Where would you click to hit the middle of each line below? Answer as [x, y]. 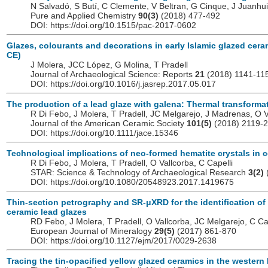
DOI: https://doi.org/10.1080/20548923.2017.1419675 [132, 182]
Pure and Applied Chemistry [84, 16]
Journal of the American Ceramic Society [109, 124]
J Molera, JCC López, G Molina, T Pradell [109, 65]
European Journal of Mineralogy [92, 231]
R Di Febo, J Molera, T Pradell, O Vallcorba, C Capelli [132, 163]
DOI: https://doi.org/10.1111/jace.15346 [104, 133]
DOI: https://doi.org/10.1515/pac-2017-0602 [113, 25]
